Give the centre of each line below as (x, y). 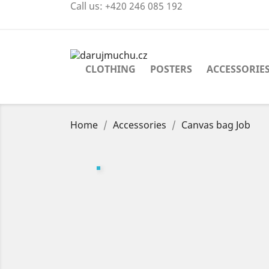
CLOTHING (110, 69)
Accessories (140, 125)
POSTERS (171, 69)
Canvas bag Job (216, 125)
